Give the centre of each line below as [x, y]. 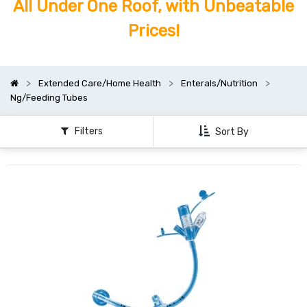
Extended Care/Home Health [100, 84]
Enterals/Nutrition [219, 84]
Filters [88, 131]
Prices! [153, 31]
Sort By [232, 132]
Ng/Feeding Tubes [49, 98]
